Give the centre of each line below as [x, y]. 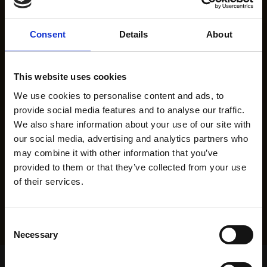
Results [90, 260]
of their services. [49, 181]
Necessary [36, 234]
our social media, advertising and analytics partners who [131, 138]
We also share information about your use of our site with [132, 124]
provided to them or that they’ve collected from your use [130, 167]
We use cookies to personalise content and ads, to [119, 95]
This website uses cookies [70, 77]
